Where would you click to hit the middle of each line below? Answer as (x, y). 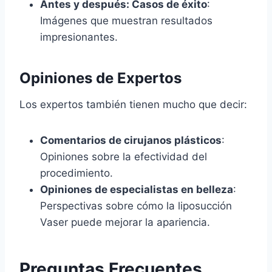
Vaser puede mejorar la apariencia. (125, 223)
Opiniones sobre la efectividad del (124, 157)
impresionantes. (79, 37)
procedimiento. (76, 173)
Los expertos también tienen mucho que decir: (133, 105)
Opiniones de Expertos (100, 78)
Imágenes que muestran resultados (126, 21)
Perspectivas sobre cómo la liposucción (136, 206)
